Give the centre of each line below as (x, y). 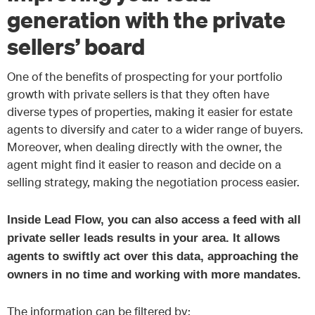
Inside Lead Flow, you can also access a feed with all (154, 219)
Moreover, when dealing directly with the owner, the (144, 146)
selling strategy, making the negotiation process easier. (153, 181)
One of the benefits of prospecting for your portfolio (145, 76)
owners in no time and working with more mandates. (154, 274)
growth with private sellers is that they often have (138, 94)
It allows (255, 238)
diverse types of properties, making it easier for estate (150, 111)
